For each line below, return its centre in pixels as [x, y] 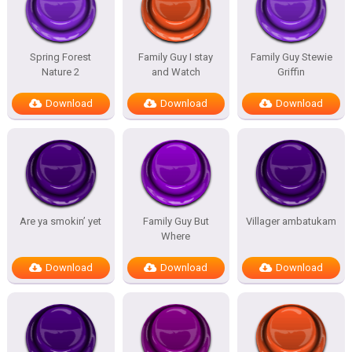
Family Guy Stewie [291, 57]
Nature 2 [61, 72]
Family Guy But [176, 221]
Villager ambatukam [291, 221]
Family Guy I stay [176, 57]
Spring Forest [61, 57]
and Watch [176, 72]
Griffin [291, 72]
